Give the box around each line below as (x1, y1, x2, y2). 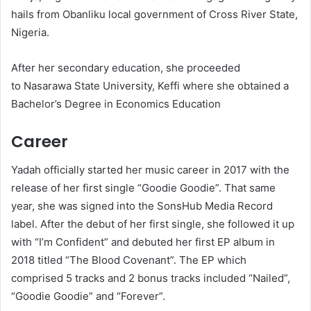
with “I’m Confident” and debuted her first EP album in (11, 235, 275, 249)
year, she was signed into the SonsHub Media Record (11, 199, 273, 212)
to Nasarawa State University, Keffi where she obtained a (11, 79, 289, 92)
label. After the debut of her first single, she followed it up (11, 217, 294, 230)
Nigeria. (11, 26, 49, 39)
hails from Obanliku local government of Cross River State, (11, 8, 298, 21)
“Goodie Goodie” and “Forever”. (11, 289, 165, 303)
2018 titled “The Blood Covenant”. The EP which (11, 253, 246, 267)
